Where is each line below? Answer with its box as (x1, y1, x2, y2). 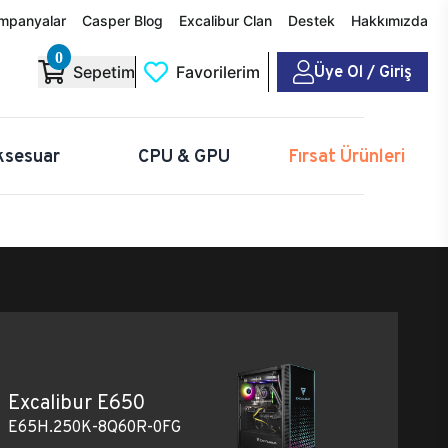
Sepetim (73, 62, 135, 82)
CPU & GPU (137, 144, 230, 167)
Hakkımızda (351, 12, 428, 29)
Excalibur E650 (8, 388, 145, 415)
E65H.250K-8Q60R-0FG (8, 415, 181, 437)
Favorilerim (176, 62, 260, 82)
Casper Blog (82, 12, 163, 29)
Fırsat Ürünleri (288, 144, 405, 167)
